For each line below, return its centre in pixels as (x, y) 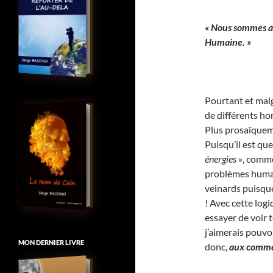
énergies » (224, 159)
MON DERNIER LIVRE (51, 242)
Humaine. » (228, 42)
